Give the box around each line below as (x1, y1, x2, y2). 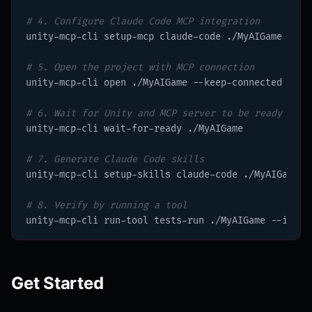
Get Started (11, 272, 104, 293)
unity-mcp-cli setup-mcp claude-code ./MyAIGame (26, 30, 282, 42)
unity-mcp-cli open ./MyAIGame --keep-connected (26, 76, 282, 88)
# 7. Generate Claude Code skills (26, 153, 204, 165)
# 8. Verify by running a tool (26, 198, 187, 211)
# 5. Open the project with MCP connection (26, 61, 254, 73)
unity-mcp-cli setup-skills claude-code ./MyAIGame (26, 168, 299, 180)
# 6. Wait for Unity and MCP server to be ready (26, 107, 282, 119)
